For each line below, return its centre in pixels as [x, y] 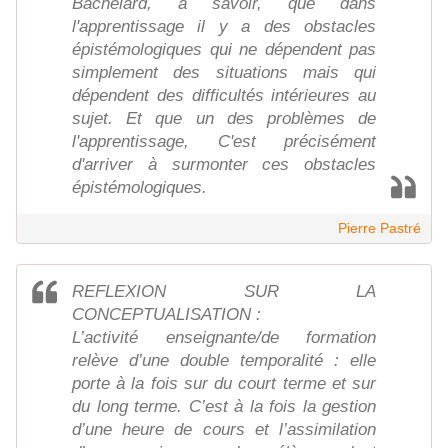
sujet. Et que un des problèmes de [224, 119]
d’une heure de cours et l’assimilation [224, 430]
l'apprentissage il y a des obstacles [224, 27]
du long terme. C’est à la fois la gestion [224, 407]
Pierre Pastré [379, 228]
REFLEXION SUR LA [224, 292]
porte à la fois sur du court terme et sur [224, 384]
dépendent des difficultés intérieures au [224, 96]
